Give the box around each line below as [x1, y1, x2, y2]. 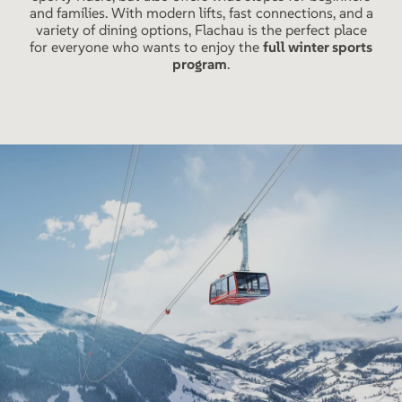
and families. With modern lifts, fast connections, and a [29, 4, 373, 22]
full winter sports [263, 38, 372, 56]
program [172, 55, 227, 73]
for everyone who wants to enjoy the [30, 38, 263, 56]
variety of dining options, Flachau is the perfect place [35, 21, 367, 39]
